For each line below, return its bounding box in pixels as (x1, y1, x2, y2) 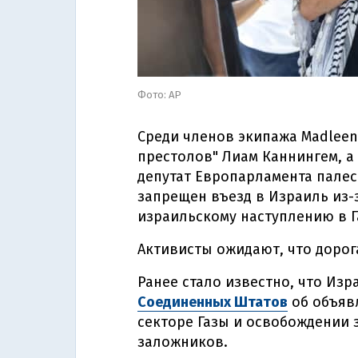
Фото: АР (137, 89, 181, 101)
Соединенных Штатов (137, 293, 288, 311)
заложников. (137, 333, 228, 351)
